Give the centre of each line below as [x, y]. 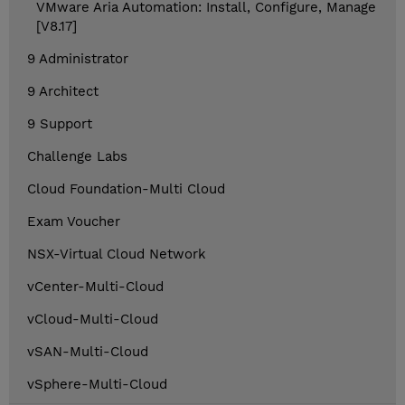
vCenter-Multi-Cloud [95, 287]
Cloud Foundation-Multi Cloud [126, 189]
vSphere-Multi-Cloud [97, 385]
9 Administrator [78, 59]
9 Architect [63, 92]
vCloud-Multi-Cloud [93, 320]
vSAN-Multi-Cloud [88, 352]
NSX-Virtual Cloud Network [117, 254]
